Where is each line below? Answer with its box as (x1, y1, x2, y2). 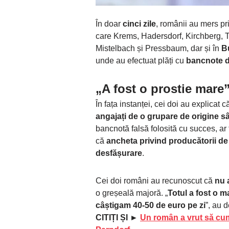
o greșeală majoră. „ (96, 189, 168, 198)
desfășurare (96, 149, 142, 158)
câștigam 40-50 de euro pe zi (96, 201, 205, 210)
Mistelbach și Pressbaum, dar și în (96, 44, 221, 53)
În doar (96, 19, 123, 29)
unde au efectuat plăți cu (96, 56, 186, 65)
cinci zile (123, 19, 156, 29)
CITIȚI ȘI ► (96, 213, 140, 222)
